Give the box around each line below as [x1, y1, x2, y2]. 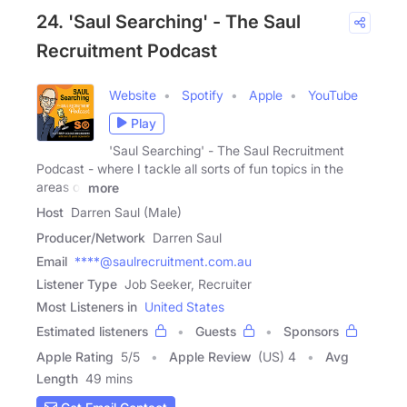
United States [144, 299, 224, 315]
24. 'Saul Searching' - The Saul [36, 10, 301, 33]
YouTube [308, 86, 358, 103]
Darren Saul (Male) [71, 204, 182, 221]
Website [109, 86, 156, 103]
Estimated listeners [36, 323, 148, 340]
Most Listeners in [36, 299, 137, 315]
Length [36, 371, 78, 387]
